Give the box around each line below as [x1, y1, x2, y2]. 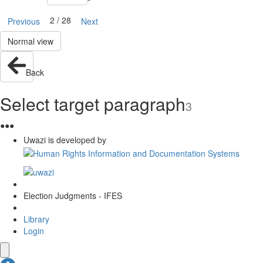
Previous [8, 15, 40, 27]
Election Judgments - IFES [23, 190, 122, 202]
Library [23, 213, 49, 225]
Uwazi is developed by [23, 134, 106, 146]
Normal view [8, 35, 53, 47]
